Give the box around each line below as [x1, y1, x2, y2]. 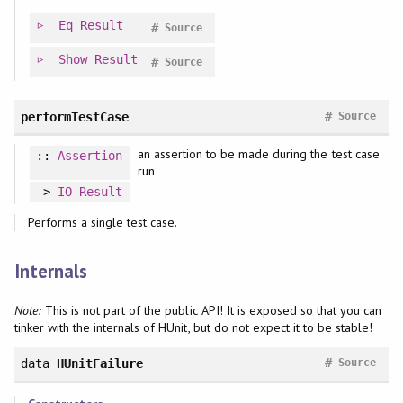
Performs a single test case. [27, 214, 178, 231]
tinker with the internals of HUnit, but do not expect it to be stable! [13, 319, 373, 336]
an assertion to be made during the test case [137, 145, 380, 162]
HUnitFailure [56, 356, 144, 372]
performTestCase [20, 109, 130, 124]
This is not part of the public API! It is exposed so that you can [40, 302, 382, 319]
